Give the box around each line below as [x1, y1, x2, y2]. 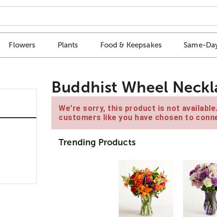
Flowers [9, 41, 36, 49]
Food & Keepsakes [100, 41, 162, 49]
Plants [57, 41, 78, 49]
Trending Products [59, 137, 136, 147]
